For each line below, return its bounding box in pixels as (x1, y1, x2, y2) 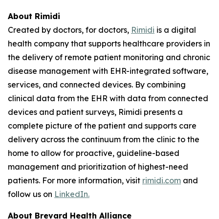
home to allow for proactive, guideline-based (8, 148, 179, 158)
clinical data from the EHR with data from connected (8, 93, 208, 103)
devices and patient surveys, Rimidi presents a (8, 107, 183, 117)
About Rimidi (8, 11, 60, 21)
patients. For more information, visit (8, 175, 142, 185)
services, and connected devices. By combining (8, 80, 186, 89)
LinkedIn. (54, 189, 89, 199)
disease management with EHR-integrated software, (8, 66, 208, 76)
